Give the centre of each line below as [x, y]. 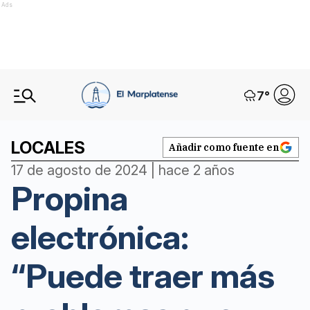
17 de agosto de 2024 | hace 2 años [123, 170]
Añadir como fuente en [224, 147]
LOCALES [48, 148]
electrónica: [100, 237]
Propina [70, 198]
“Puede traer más [143, 276]
